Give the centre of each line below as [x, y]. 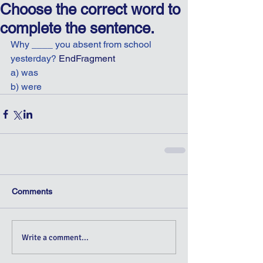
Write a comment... [55, 237]
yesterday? [35, 58]
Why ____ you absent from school [82, 44]
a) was [24, 73]
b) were [26, 87]
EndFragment [87, 58]
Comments [32, 191]
